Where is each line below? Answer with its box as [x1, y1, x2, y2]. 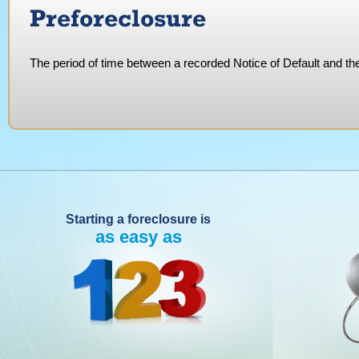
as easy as [95, 227, 182, 248]
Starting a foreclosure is [66, 212, 211, 227]
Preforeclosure [30, 2, 206, 32]
